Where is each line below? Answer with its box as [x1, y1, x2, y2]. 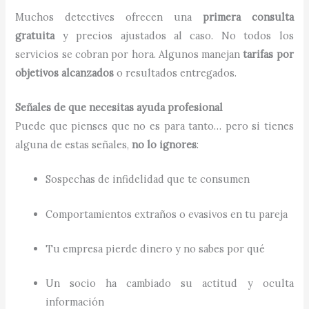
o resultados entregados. [114, 66, 237, 79]
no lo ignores [132, 138, 197, 152]
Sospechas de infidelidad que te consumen [46, 172, 250, 186]
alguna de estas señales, [15, 138, 132, 152]
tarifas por [243, 47, 294, 61]
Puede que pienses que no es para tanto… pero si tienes [15, 119, 294, 133]
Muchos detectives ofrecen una [15, 10, 203, 23]
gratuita [15, 28, 55, 42]
